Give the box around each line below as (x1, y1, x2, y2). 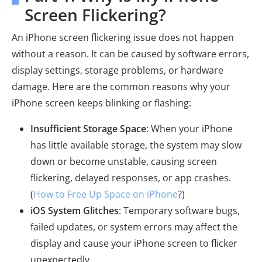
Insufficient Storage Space (30, 122, 146, 135)
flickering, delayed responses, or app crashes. (30, 171, 231, 184)
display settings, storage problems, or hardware (12, 64, 223, 77)
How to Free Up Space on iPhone (33, 188, 178, 201)
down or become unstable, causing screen (30, 155, 217, 168)
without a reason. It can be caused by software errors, (12, 47, 249, 60)
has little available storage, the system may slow (30, 139, 242, 151)
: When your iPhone (146, 122, 233, 135)
